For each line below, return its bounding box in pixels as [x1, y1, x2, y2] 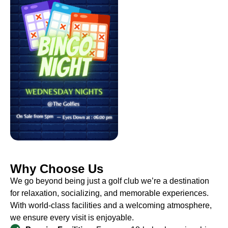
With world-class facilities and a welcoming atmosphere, [10, 201, 212, 210]
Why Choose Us [10, 162, 103, 176]
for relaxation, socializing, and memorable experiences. [10, 189, 209, 197]
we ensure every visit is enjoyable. [10, 213, 134, 222]
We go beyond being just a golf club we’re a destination [10, 177, 209, 185]
